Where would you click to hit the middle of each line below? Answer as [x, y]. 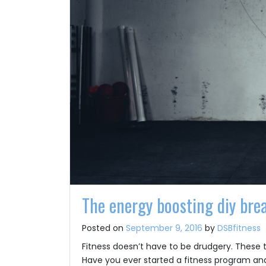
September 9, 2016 [164, 228]
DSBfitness [239, 228]
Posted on [104, 228]
